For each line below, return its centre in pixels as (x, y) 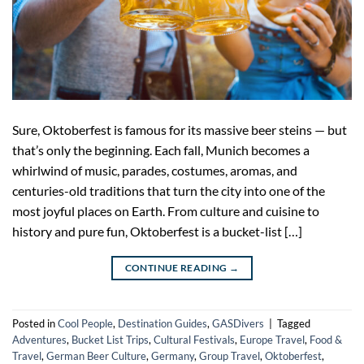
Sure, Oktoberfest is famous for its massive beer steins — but (180, 129)
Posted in (35, 324)
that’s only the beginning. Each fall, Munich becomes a (161, 149)
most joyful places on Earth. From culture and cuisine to (166, 210)
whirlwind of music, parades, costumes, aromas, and (155, 170)
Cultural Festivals (194, 340)
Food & (326, 340)
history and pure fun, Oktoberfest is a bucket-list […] (157, 231)
